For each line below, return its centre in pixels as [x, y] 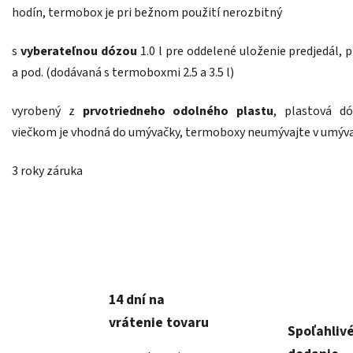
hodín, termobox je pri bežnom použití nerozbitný [147, 13]
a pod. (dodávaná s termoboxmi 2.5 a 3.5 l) [123, 73]
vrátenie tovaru [158, 322]
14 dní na [136, 299]
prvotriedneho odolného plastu [178, 111]
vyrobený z [47, 111]
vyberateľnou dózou [78, 52]
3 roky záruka [47, 171]
